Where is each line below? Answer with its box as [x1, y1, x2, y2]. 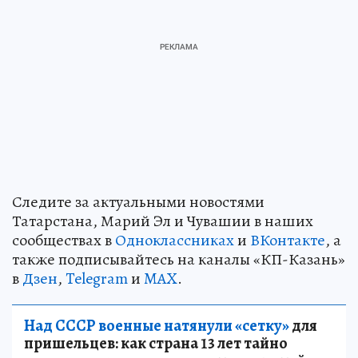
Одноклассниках [115, 229, 234, 252]
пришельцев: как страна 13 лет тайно [24, 332, 288, 355]
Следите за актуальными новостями [12, 191, 265, 213]
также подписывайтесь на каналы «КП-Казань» [12, 249, 345, 271]
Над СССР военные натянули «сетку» [24, 315, 289, 337]
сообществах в [12, 229, 115, 252]
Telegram [66, 268, 128, 290]
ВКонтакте [250, 229, 325, 252]
